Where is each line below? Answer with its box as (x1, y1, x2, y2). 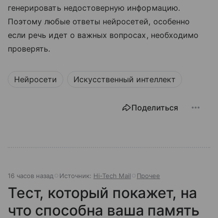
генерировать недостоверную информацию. (8, 3, 180, 13)
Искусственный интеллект (73, 74, 176, 85)
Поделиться (131, 103, 178, 113)
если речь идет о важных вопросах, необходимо (8, 30, 199, 40)
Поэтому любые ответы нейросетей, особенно (8, 17, 190, 27)
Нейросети (14, 74, 57, 85)
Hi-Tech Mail (93, 172, 131, 180)
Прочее (137, 172, 160, 180)
